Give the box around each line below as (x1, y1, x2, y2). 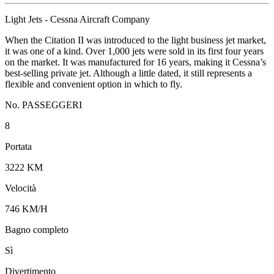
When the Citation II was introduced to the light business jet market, (5, 34, 266, 45)
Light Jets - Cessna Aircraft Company (5, 13, 150, 24)
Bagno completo (5, 224, 68, 235)
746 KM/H (5, 203, 48, 214)
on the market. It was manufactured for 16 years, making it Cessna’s (5, 56, 266, 67)
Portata (5, 141, 32, 152)
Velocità (5, 182, 36, 193)
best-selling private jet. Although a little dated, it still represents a (5, 67, 252, 78)
